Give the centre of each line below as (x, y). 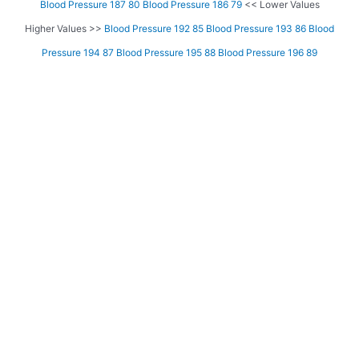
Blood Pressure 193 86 (256, 29)
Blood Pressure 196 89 (268, 53)
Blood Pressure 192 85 (154, 29)
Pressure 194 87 (78, 53)
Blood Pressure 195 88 (166, 53)
